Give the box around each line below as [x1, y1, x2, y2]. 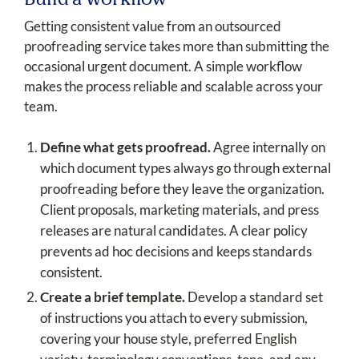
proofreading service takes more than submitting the [24, 38, 329, 55]
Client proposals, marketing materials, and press [40, 201, 319, 219]
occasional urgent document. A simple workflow [24, 58, 302, 75]
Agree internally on [211, 139, 325, 156]
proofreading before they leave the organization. [40, 180, 325, 198]
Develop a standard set [185, 288, 323, 306]
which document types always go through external [40, 159, 331, 177]
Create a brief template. [40, 288, 185, 306]
